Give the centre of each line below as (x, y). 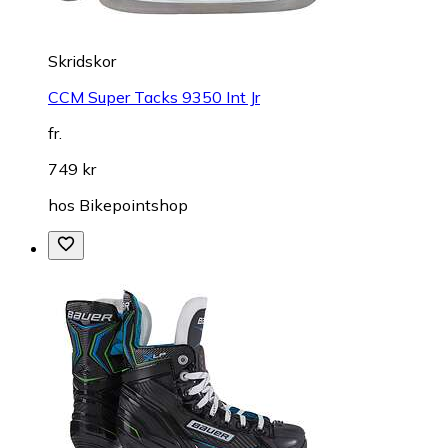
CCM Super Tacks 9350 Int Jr (154, 96)
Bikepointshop (133, 204)
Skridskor (82, 60)
